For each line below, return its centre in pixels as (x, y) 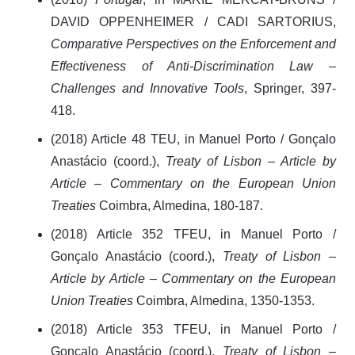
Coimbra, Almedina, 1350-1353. (225, 300)
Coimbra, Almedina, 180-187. (181, 205)
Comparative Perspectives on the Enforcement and (193, 44)
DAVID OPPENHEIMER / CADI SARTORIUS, (193, 21)
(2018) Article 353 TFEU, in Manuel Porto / (193, 329)
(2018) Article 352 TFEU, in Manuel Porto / (193, 234)
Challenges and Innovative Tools (148, 88)
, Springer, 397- (290, 88)
